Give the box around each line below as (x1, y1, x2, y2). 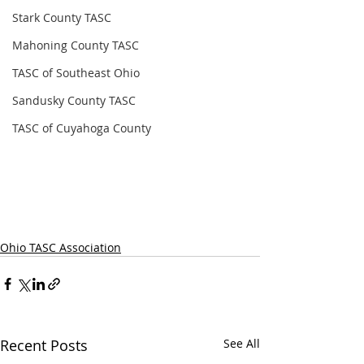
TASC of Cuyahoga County (12, 120, 151, 136)
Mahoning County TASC (12, 37, 139, 53)
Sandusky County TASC (12, 93, 136, 108)
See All (223, 336, 260, 351)
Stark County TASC (12, 10, 111, 25)
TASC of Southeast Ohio (12, 65, 140, 80)
